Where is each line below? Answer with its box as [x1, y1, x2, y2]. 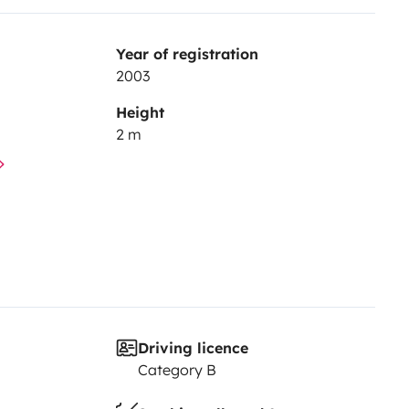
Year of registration [115, 44, 258, 63]
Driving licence [137, 338, 248, 357]
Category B [137, 360, 216, 379]
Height [115, 102, 164, 121]
